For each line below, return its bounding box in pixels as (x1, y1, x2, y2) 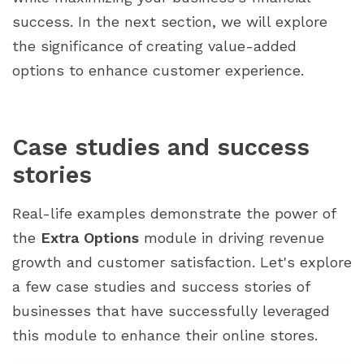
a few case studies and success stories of (12, 277, 310, 295)
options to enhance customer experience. (12, 61, 304, 79)
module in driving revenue (139, 228, 324, 246)
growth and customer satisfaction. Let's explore (12, 253, 352, 271)
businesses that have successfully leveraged (12, 301, 330, 319)
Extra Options (41, 228, 139, 246)
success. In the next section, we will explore (12, 12, 327, 30)
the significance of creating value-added (12, 37, 297, 54)
